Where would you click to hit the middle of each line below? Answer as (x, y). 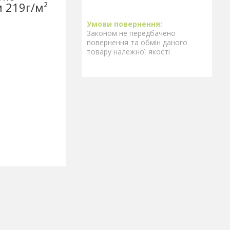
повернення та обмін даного (137, 42)
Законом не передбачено (131, 33)
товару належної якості (128, 52)
